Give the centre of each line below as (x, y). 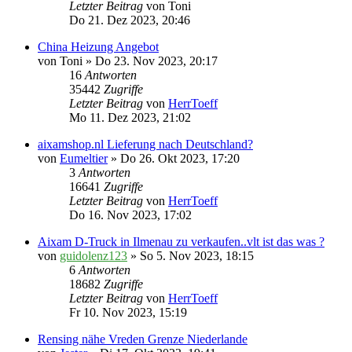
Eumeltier (84, 159)
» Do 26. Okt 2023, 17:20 (174, 159)
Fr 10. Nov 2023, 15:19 (128, 313)
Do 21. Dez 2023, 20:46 (130, 20)
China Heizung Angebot (98, 47)
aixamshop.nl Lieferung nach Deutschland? (145, 145)
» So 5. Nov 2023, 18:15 (191, 256)
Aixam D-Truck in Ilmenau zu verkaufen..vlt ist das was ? (181, 242)
